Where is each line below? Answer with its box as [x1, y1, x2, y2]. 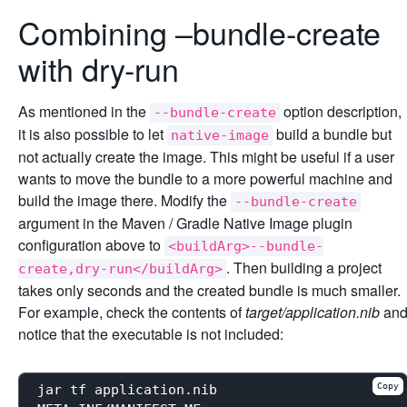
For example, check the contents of [18, 301, 245, 323]
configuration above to [18, 233, 164, 255]
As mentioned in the [18, 100, 150, 122]
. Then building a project [226, 256, 382, 278]
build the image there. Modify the [18, 189, 231, 211]
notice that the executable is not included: [18, 323, 283, 344]
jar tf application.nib [37, 382, 217, 399]
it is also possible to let [18, 123, 167, 144]
